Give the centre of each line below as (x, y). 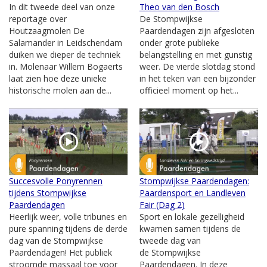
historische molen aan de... (60, 90)
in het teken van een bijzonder (198, 78)
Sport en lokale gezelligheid (192, 216)
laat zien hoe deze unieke (58, 78)
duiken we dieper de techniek (65, 54)
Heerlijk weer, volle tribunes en (68, 216)
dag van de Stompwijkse (56, 240)
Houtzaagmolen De (47, 30)
